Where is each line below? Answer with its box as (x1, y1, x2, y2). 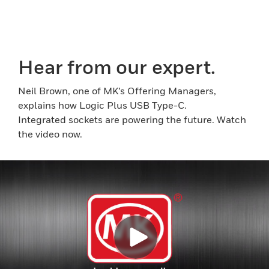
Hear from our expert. (18, 55, 219, 78)
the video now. (18, 128, 84, 140)
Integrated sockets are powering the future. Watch (18, 113, 246, 125)
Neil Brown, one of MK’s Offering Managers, (18, 85, 216, 97)
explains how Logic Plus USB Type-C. (18, 99, 187, 111)
